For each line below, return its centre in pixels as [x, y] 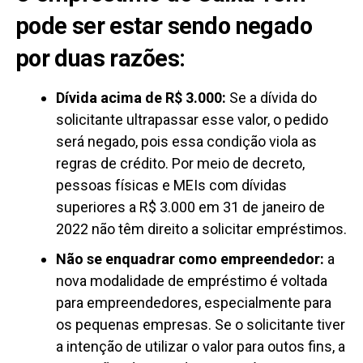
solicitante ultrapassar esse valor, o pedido [192, 120]
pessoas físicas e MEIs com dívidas [171, 186]
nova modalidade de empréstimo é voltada [191, 281]
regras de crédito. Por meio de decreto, [180, 164]
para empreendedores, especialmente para [193, 303]
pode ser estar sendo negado [164, 26]
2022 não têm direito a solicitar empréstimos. [201, 229]
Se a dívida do [271, 98]
